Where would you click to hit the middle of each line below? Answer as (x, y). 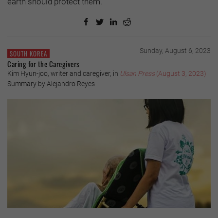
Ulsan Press (138, 74)
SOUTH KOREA (28, 53)
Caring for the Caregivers (44, 64)
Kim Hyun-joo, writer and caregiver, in (64, 74)
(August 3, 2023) (181, 74)
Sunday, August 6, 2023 (175, 51)
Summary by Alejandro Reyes (51, 84)
